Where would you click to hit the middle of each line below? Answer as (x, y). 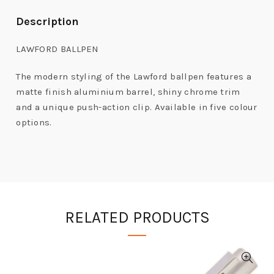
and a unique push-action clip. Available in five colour (137, 107)
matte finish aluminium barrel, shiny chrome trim (128, 92)
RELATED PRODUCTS (137, 218)
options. (34, 123)
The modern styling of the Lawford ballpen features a (134, 77)
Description (48, 22)
